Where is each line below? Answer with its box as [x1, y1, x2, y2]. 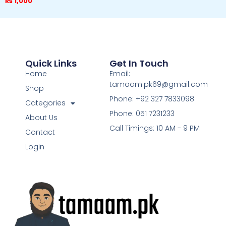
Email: [109, 69, 130, 79]
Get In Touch [109, 57, 168, 70]
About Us [25, 112, 58, 123]
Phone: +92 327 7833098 [109, 94, 194, 104]
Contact [25, 127, 55, 138]
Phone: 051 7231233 [109, 108, 175, 119]
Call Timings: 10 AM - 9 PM [109, 123, 200, 134]
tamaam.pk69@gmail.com [109, 79, 208, 90]
